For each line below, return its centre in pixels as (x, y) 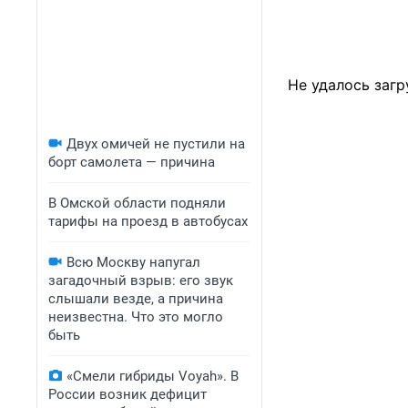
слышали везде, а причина (136, 299)
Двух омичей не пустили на (156, 144)
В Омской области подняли (137, 203)
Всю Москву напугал (133, 262)
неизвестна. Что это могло (136, 317)
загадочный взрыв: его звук (141, 280)
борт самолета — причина (132, 162)
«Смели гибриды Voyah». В (153, 376)
